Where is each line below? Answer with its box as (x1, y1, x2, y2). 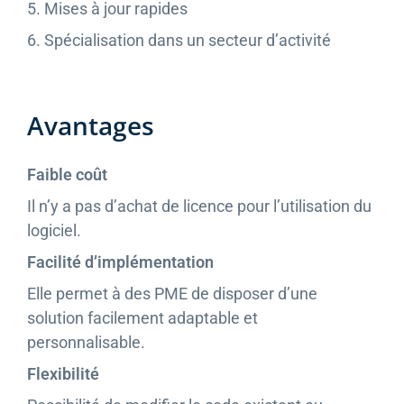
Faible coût (27, 165, 107, 185)
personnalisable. (27, 333, 145, 353)
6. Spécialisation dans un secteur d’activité (27, 31, 331, 50)
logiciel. (27, 221, 81, 241)
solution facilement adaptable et (27, 308, 258, 328)
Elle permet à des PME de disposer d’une (27, 284, 317, 304)
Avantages (27, 108, 154, 143)
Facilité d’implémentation (27, 252, 214, 272)
